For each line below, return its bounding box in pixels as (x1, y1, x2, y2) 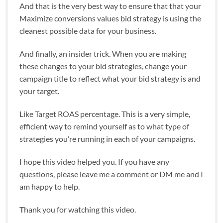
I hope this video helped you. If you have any (19, 156, 169, 166)
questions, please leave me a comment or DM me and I (19, 169, 203, 179)
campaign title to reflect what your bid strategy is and (19, 74, 201, 84)
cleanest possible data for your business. (19, 26, 156, 36)
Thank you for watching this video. (19, 204, 136, 214)
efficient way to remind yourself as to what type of (19, 121, 189, 131)
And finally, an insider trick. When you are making (19, 49, 186, 59)
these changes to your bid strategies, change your (19, 61, 187, 71)
